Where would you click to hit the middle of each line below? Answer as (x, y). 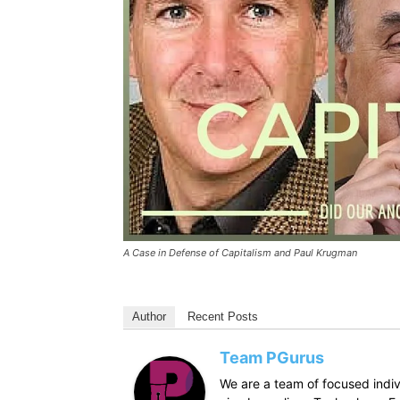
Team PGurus (272, 358)
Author (149, 317)
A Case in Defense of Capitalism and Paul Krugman (240, 253)
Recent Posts (223, 317)
